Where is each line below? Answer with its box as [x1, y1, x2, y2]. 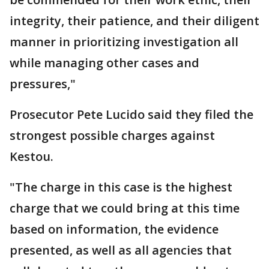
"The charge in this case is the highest [10, 179, 232, 196]
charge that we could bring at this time [10, 200, 240, 217]
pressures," [10, 76, 76, 92]
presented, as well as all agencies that [10, 242, 232, 259]
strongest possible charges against [10, 127, 215, 144]
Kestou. [10, 148, 53, 165]
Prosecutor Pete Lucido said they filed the [10, 106, 253, 123]
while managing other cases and [10, 55, 199, 71]
